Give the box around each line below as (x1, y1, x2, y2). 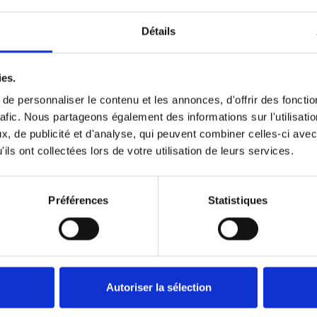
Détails (141, 25, 176, 38)
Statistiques (207, 194, 268, 207)
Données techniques (109, 106, 208, 122)
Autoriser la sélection (105, 281, 212, 294)
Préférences (48, 194, 109, 207)
